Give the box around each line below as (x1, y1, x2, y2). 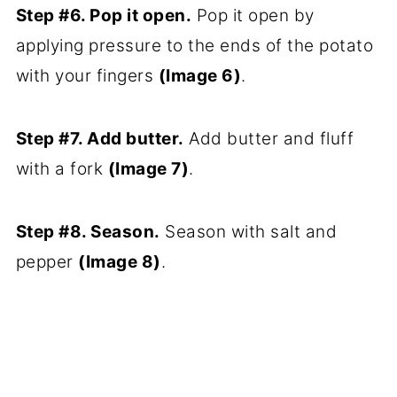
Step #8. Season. (15, 221, 160, 242)
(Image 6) (158, 65, 242, 86)
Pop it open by (191, 4, 315, 26)
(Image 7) (107, 158, 190, 179)
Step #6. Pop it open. (15, 4, 192, 26)
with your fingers (15, 65, 159, 86)
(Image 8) (78, 251, 161, 272)
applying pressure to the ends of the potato (15, 35, 374, 56)
